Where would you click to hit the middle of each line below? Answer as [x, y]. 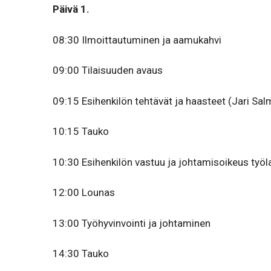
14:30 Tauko [81, 253]
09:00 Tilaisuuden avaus [108, 70]
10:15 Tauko [81, 131]
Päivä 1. [71, 9]
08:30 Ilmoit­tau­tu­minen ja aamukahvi [137, 40]
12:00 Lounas [84, 192]
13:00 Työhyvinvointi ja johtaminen [132, 223]
